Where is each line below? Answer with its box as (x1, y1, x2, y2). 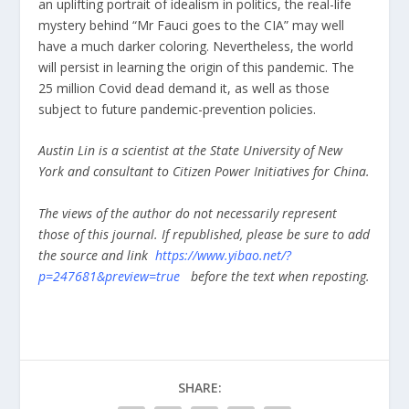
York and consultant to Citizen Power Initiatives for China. (38, 163, 371, 181)
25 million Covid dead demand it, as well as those (38, 79, 330, 97)
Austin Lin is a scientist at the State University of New (38, 142, 343, 160)
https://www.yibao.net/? (155, 246, 292, 264)
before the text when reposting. (184, 267, 371, 285)
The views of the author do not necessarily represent (38, 204, 338, 222)
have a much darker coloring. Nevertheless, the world (38, 37, 354, 55)
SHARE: (178, 378, 222, 396)
